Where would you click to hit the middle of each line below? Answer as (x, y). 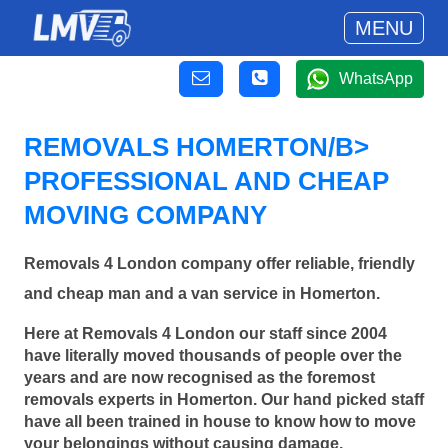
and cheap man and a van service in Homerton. (202, 294)
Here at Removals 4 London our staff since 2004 (205, 333)
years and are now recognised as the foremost (199, 377)
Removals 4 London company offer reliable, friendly (219, 264)
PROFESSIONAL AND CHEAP (206, 181)
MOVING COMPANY (145, 215)
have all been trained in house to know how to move (220, 421)
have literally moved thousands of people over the (213, 355)
